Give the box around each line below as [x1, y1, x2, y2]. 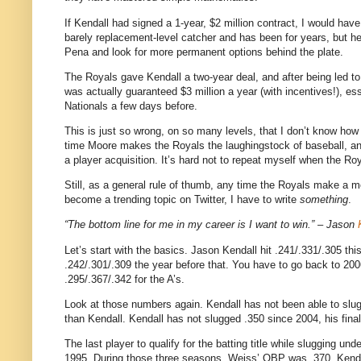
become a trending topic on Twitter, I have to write [64, 193, 300, 206]
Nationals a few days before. [64, 99, 197, 112]
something [300, 193, 348, 206]
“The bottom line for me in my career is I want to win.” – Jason [64, 218, 358, 231]
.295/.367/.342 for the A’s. [64, 272, 185, 285]
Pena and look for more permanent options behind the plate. [64, 45, 343, 58]
